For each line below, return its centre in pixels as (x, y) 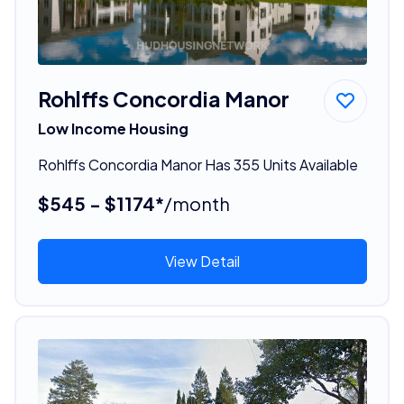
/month (197, 203)
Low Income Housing (113, 128)
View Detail (202, 261)
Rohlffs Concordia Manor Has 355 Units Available (197, 164)
